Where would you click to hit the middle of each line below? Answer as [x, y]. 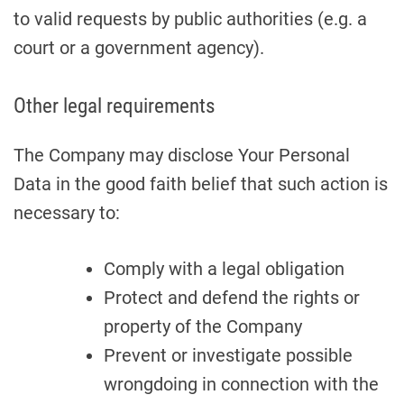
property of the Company [203, 326]
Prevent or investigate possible [228, 355]
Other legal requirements [114, 106]
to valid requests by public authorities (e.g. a [190, 19]
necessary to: [67, 213]
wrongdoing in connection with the [241, 384]
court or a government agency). [139, 48]
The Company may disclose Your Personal [182, 155]
